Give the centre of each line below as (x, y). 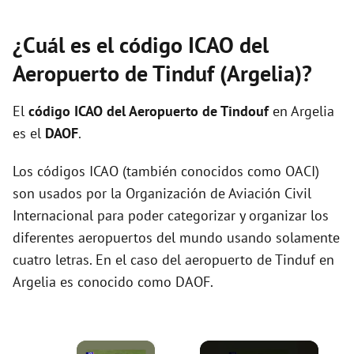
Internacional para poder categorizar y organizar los (171, 215)
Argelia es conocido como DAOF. (113, 282)
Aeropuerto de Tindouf (201, 111)
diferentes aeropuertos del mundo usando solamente (176, 237)
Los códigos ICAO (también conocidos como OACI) (166, 171)
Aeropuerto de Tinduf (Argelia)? (162, 73)
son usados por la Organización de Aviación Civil (162, 193)
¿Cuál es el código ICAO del (141, 45)
